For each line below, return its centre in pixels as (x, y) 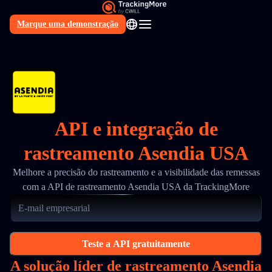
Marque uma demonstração (68, 24)
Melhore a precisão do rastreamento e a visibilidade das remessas (136, 172)
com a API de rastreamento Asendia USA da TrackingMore (136, 187)
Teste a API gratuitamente (136, 244)
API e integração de (136, 129)
